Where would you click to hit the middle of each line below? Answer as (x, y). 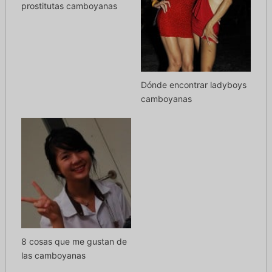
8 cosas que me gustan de (74, 241)
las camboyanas (53, 255)
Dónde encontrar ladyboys (193, 85)
